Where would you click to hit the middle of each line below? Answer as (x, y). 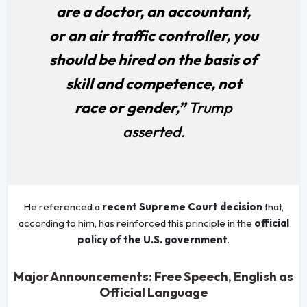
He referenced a (63, 206)
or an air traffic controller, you (153, 35)
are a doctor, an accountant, (153, 11)
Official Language (153, 292)
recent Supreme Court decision (182, 206)
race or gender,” (132, 107)
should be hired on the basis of (153, 59)
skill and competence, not (153, 83)
